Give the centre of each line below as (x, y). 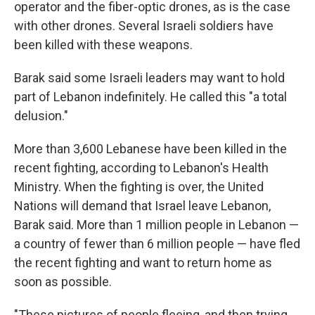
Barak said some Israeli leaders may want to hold (149, 78)
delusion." (41, 116)
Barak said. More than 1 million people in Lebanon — (156, 225)
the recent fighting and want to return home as (143, 263)
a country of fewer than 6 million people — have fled (157, 244)
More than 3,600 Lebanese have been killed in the (150, 149)
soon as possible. (63, 282)
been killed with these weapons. (103, 45)
